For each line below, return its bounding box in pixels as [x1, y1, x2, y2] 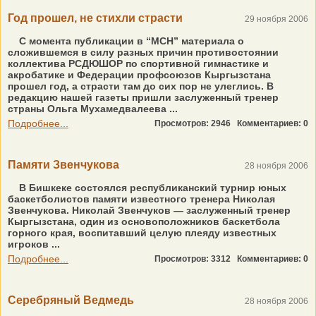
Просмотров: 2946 [154, 119, 237, 128]
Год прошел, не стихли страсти [8, 12, 183, 24]
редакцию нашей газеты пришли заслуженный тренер [8, 92, 279, 103]
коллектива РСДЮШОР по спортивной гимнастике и [8, 58, 269, 69]
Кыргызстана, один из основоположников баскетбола [8, 216, 280, 227]
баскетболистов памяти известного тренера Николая [8, 193, 275, 205]
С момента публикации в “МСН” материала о [16, 35, 244, 47]
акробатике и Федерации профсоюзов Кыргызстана [8, 69, 271, 80]
